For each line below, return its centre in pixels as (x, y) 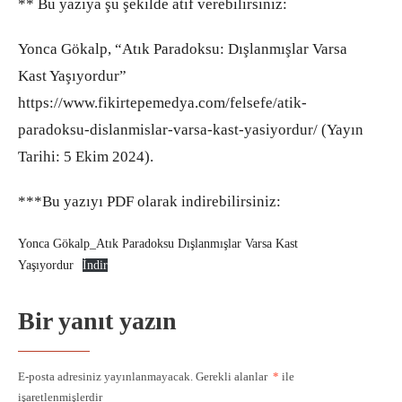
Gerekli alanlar (233, 376)
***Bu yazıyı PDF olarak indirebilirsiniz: (149, 201)
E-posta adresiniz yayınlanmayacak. (105, 376)
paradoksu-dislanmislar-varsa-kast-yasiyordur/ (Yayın (191, 129)
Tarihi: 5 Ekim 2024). (86, 156)
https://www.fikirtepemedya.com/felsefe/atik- (162, 102)
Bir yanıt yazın (97, 320)
